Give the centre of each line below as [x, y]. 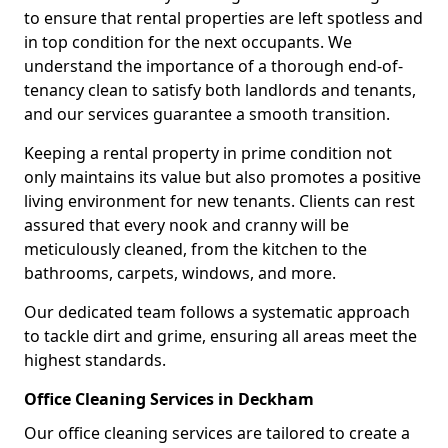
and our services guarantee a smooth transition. [207, 113]
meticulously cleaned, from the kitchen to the [195, 248]
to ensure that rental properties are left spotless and [223, 17]
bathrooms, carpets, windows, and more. [180, 272]
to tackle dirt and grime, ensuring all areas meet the [220, 335]
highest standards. [95, 359]
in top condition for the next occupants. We [188, 41]
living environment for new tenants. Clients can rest [219, 200]
